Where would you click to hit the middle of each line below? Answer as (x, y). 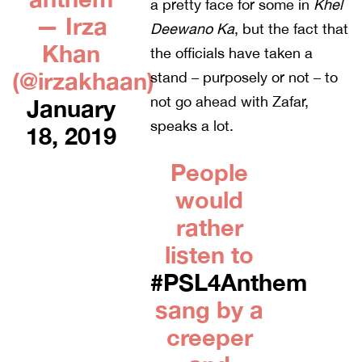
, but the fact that (292, 29)
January (72, 109)
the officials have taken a (232, 53)
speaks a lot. (192, 126)
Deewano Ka (193, 29)
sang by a (210, 310)
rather (209, 227)
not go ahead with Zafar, (230, 102)
